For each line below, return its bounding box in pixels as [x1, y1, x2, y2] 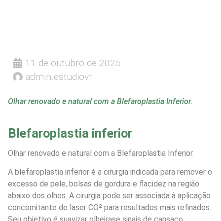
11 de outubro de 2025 [25, 57, 121, 69]
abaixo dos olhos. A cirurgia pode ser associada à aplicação [8, 191, 211, 201]
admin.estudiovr [25, 71, 92, 82]
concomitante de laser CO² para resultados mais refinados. [8, 203, 211, 213]
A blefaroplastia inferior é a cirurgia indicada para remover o [8, 167, 212, 177]
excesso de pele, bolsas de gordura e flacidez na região [8, 179, 199, 189]
